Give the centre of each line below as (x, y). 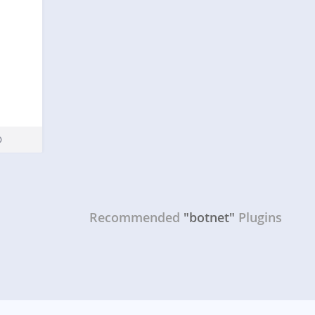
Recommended (135, 218)
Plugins (260, 218)
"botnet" (209, 218)
